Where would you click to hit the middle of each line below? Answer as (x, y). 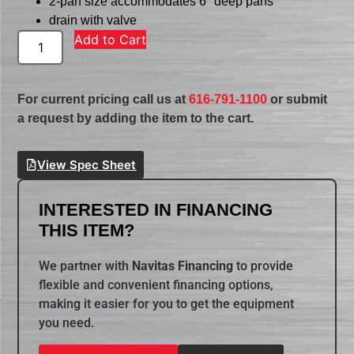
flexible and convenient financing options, (156, 285)
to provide (264, 266)
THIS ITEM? (87, 231)
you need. (67, 323)
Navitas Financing (183, 266)
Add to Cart (111, 40)
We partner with (86, 266)
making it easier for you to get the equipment (167, 304)
